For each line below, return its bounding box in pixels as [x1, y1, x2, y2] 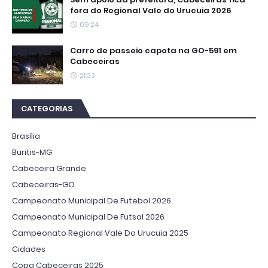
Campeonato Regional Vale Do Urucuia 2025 [12, 227, 188, 239]
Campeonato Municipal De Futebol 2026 [12, 194, 171, 206]
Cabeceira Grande [12, 162, 86, 174]
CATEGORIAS [21, 102, 72, 114]
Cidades [12, 243, 45, 255]
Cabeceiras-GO [12, 178, 75, 190]
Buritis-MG [12, 146, 52, 158]
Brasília [12, 130, 40, 142]
